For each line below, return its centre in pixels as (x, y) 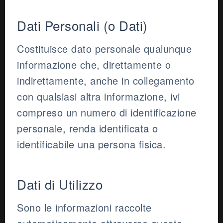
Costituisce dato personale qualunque (104, 49)
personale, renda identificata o (88, 128)
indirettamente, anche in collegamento (106, 81)
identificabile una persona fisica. (91, 144)
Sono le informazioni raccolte (84, 208)
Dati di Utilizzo (60, 184)
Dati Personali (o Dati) (82, 25)
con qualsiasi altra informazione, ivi (99, 97)
